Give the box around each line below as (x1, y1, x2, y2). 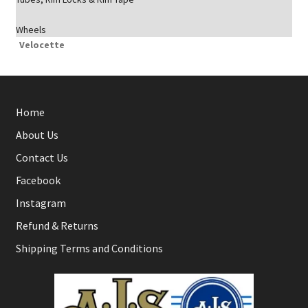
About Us (15, 128, 58, 142)
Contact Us (15, 151, 68, 165)
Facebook (15, 173, 60, 188)
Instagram (15, 196, 66, 210)
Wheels (15, 23, 46, 36)
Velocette (19, 38, 65, 52)
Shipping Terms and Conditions (15, 241, 163, 256)
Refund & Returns (15, 219, 98, 233)
